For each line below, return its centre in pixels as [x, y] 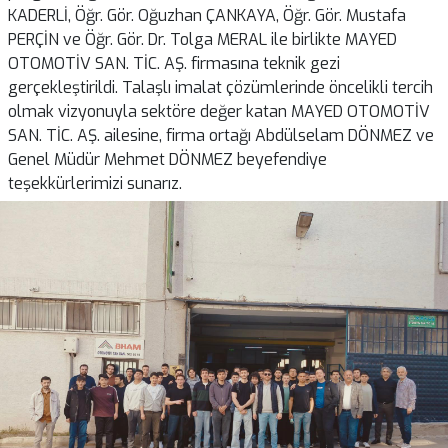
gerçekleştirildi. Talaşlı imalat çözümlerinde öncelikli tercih [220, 87]
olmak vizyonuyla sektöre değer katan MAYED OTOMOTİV [219, 111]
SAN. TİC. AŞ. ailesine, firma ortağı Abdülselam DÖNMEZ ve [221, 135]
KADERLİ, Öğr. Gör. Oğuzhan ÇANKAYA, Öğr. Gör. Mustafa [207, 15]
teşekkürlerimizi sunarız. [97, 183]
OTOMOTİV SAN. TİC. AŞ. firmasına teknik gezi [174, 63]
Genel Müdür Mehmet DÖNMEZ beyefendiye [167, 159]
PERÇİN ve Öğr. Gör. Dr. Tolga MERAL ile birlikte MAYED [202, 39]
